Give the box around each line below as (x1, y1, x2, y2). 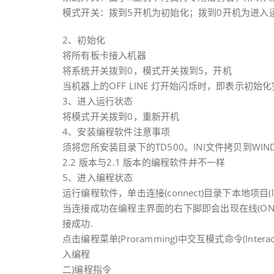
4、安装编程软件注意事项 (62, 125, 171, 138)
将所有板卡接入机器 (62, 49, 146, 61)
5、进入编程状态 (62, 171, 133, 183)
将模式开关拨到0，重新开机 (62, 110, 180, 122)
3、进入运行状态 (62, 95, 133, 107)
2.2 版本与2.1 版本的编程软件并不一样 (62, 156, 226, 168)
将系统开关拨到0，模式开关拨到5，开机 (62, 64, 232, 76)
